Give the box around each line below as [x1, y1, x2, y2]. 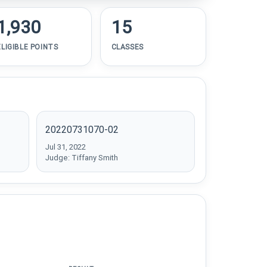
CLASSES [111, 43, 144, 51]
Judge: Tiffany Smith [45, 153, 118, 162]
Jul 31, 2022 [45, 142, 86, 151]
